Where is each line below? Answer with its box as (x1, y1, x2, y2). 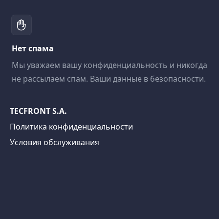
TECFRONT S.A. (10, 106, 67, 116)
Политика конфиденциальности (10, 121, 133, 132)
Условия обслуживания (10, 137, 99, 148)
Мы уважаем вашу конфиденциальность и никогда (12, 60, 207, 70)
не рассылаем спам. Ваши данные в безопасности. (12, 73, 206, 84)
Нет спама (12, 43, 54, 54)
